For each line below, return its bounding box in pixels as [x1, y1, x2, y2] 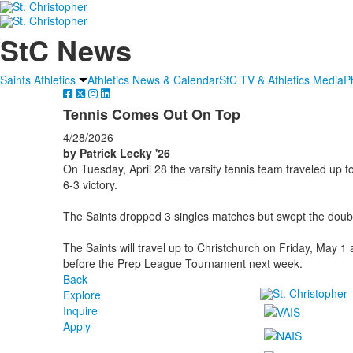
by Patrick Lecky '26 [62, 144, 170, 161]
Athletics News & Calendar [87, 71, 219, 87]
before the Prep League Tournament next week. [62, 255, 303, 271]
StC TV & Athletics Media [219, 71, 344, 87]
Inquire [62, 302, 98, 318]
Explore [62, 286, 101, 303]
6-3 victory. [62, 176, 121, 192]
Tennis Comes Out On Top [62, 103, 240, 124]
